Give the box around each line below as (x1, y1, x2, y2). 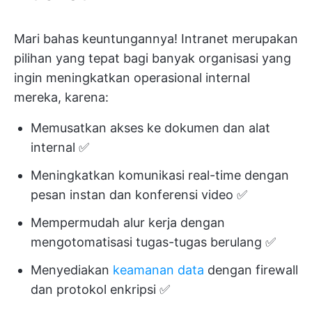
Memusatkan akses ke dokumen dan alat (31, 120, 270, 135)
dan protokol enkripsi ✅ (31, 282, 170, 297)
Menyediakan (31, 263, 113, 277)
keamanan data (113, 263, 204, 277)
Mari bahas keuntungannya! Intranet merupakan (14, 31, 298, 46)
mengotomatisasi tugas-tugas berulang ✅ (31, 235, 276, 249)
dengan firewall (204, 263, 298, 277)
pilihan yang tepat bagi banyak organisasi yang (14, 51, 291, 65)
